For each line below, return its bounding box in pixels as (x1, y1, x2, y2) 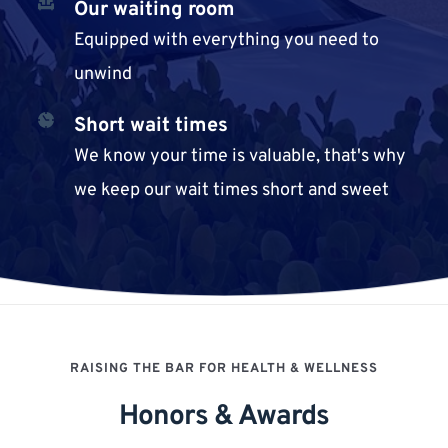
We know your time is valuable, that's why (73, 145, 406, 169)
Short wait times (73, 113, 228, 140)
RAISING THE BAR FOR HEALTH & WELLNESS (69, 361, 378, 378)
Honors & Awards (118, 399, 329, 436)
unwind (73, 63, 132, 87)
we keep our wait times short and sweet (73, 179, 389, 203)
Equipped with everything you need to (73, 29, 379, 53)
